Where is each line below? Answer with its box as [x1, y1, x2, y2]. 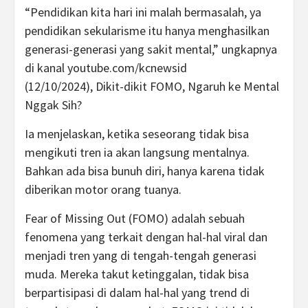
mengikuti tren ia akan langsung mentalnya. [25, 144, 250, 161]
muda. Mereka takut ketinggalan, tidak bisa [25, 266, 249, 283]
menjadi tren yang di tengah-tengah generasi [25, 247, 256, 264]
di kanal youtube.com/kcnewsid [25, 60, 187, 76]
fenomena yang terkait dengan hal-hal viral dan [25, 229, 267, 245]
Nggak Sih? [25, 97, 82, 113]
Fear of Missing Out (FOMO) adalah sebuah [25, 210, 245, 227]
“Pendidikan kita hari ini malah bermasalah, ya [25, 4, 261, 21]
